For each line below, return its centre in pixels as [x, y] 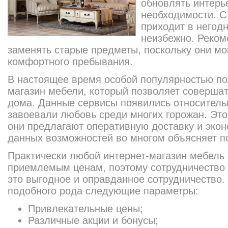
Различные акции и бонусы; [93, 220]
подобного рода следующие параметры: [103, 191]
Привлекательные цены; [85, 209]
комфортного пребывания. [70, 62]
